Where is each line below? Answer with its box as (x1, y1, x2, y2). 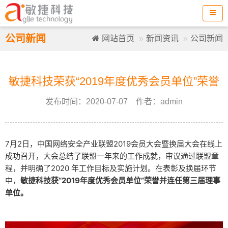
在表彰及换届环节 (155, 163, 216, 173)
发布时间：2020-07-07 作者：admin (45, 97, 183, 106)
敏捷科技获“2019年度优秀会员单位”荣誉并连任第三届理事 (20, 176, 220, 185)
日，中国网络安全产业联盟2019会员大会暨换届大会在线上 (22, 139, 222, 149)
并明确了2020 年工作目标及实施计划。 (20, 163, 155, 173)
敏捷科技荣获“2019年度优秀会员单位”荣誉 (9, 75, 219, 88)
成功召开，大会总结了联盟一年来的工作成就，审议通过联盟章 (5, 151, 219, 161)
